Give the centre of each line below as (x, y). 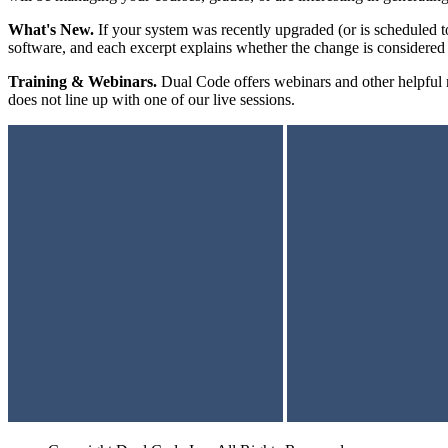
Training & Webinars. (82, 82)
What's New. (51, 30)
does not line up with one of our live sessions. (151, 100)
